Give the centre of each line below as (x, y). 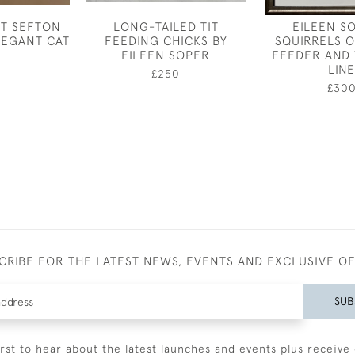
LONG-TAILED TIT (166, 26)
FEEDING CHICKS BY (166, 40)
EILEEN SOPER (166, 55)
